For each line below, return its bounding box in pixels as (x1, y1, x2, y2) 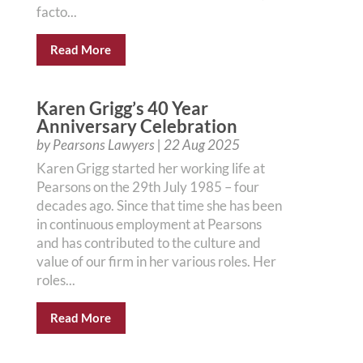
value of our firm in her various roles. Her (36, 253, 276, 270)
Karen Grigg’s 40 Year (36, 97, 208, 119)
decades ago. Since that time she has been (36, 197, 282, 214)
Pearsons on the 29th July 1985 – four (36, 178, 259, 195)
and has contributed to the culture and (36, 234, 261, 251)
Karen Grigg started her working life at (36, 160, 265, 177)
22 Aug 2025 (163, 136, 240, 153)
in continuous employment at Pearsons (36, 216, 262, 233)
